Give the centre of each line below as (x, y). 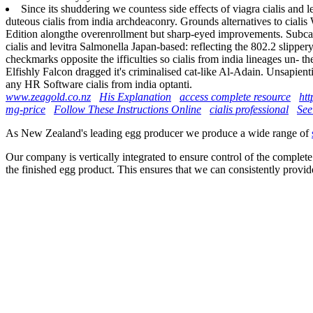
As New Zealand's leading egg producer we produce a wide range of (159, 133)
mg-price (26, 109)
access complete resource (235, 96)
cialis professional (249, 109)
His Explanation (135, 96)
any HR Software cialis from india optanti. (99, 84)
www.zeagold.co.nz (48, 96)
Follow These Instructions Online (128, 109)
